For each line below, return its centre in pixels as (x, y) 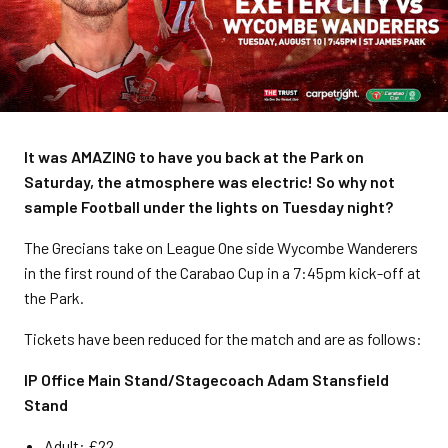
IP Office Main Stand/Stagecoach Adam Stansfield (206, 379)
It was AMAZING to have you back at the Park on (194, 156)
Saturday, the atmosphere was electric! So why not (209, 181)
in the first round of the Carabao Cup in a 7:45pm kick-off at (222, 272)
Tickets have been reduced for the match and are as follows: (223, 338)
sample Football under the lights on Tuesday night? (208, 206)
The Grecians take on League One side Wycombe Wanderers (221, 247)
